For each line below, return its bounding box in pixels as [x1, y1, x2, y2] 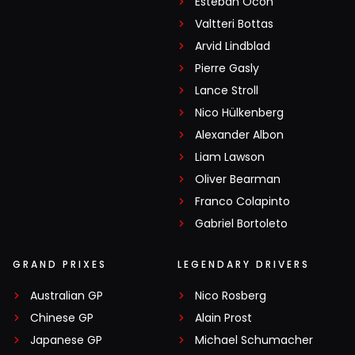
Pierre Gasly [195, 60, 259, 77]
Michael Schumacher [195, 332, 313, 349]
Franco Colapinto [195, 193, 290, 210]
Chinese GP [30, 310, 94, 326]
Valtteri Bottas [195, 16, 273, 32]
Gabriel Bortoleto [195, 216, 288, 232]
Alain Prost [195, 310, 252, 326]
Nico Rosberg [195, 288, 266, 304]
